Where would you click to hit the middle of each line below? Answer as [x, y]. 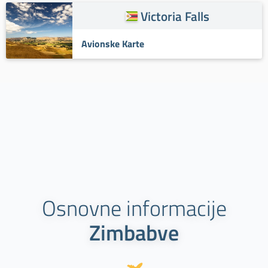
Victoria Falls [175, 16]
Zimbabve [134, 233]
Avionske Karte [113, 43]
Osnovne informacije [134, 208]
